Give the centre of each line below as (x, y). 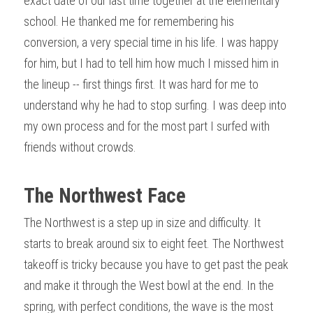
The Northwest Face (105, 195)
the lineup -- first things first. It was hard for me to (141, 84)
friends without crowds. (80, 147)
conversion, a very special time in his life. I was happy (151, 42)
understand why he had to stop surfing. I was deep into (155, 105)
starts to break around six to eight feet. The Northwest (154, 243)
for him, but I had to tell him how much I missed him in (151, 63)
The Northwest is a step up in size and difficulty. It (142, 222)
